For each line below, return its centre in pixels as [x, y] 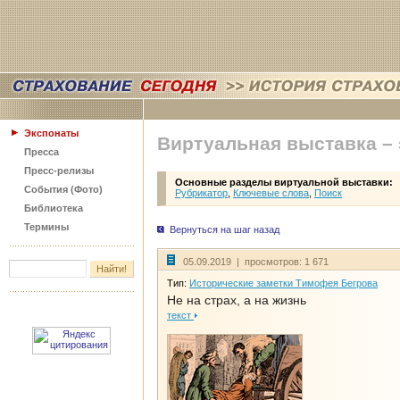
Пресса [42, 152]
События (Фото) [63, 189]
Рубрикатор [201, 193]
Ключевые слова [271, 193]
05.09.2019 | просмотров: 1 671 [256, 262]
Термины [46, 227]
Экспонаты [51, 133]
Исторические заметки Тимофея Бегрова [283, 283]
